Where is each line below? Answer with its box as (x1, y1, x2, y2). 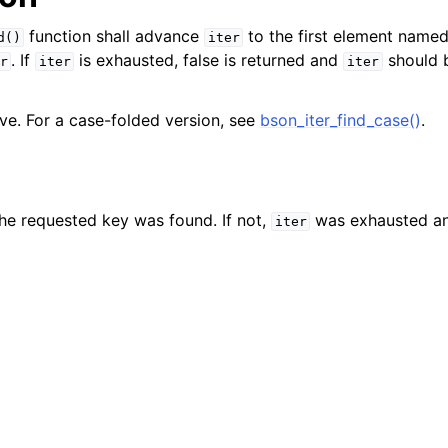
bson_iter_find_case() (260, 110, 422, 130)
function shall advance (24, 26, 205, 46)
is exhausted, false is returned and (74, 50, 344, 70)
